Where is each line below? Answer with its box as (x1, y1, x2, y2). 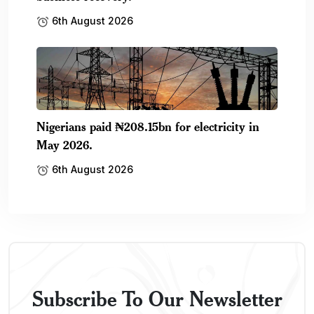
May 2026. (36, 137, 93, 152)
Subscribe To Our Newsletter (32, 286, 282, 311)
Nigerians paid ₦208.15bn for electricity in (36, 118, 259, 134)
